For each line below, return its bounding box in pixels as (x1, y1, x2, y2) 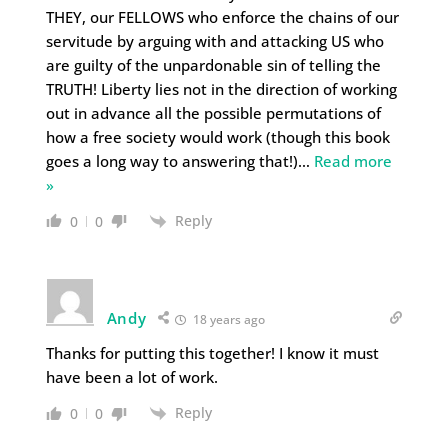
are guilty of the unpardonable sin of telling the (45, 54, 381, 75)
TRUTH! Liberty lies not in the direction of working (45, 78, 397, 99)
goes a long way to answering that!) (45, 150, 298, 171)
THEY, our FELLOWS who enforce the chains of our (45, 6, 399, 27)
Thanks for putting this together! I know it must (45, 343, 379, 363)
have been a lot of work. (45, 367, 218, 387)
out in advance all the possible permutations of (45, 102, 381, 123)
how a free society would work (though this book (45, 126, 390, 147)
